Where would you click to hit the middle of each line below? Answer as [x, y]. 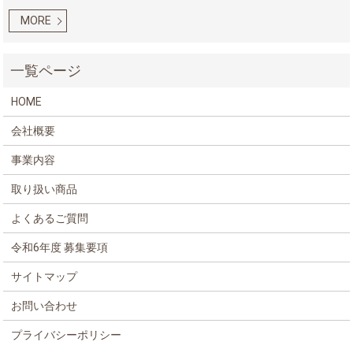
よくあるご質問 [50, 218]
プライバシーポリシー [67, 334]
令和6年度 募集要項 [60, 247]
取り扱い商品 [45, 189]
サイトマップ [45, 276]
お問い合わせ [45, 305]
